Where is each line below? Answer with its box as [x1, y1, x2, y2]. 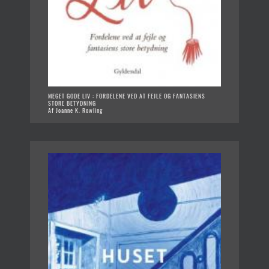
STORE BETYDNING [48, 98, 96, 108]
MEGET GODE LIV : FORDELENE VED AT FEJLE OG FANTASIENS [48, 91, 205, 101]
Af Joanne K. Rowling [48, 106, 103, 115]
